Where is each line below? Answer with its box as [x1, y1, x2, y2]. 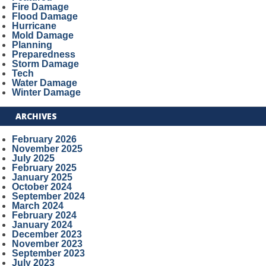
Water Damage [11, 78, 77, 88]
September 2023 [11, 248, 85, 258]
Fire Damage [11, 2, 69, 12]
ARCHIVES [15, 110, 58, 122]
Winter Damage [11, 87, 81, 97]
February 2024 [11, 210, 77, 220]
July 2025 [11, 153, 55, 163]
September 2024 [11, 191, 85, 201]
